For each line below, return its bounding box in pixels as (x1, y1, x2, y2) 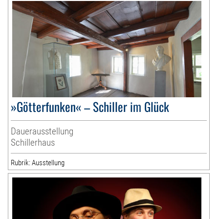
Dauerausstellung (11, 126, 74, 137)
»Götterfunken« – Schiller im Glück (11, 97, 170, 116)
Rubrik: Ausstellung (11, 158, 65, 168)
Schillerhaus (11, 137, 55, 149)
